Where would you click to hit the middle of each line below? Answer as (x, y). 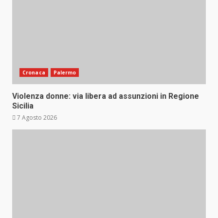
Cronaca (34, 73)
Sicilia (23, 106)
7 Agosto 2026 (36, 118)
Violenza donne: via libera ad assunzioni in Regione (106, 96)
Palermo (65, 73)
